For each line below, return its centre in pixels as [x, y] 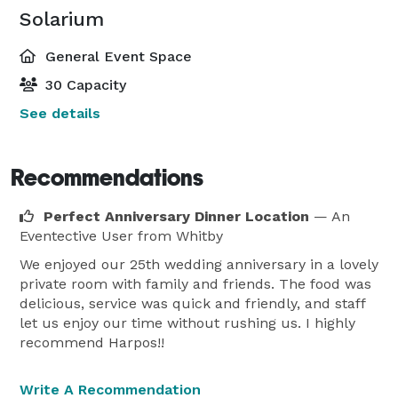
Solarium [62, 19]
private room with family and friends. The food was [195, 283]
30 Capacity [84, 84]
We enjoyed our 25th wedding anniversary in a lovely [199, 264]
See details [60, 113]
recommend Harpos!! [92, 342]
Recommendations [107, 177]
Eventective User [76, 235]
